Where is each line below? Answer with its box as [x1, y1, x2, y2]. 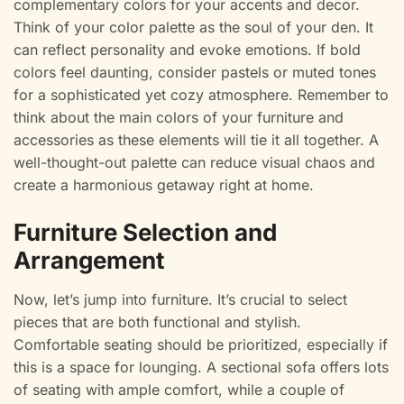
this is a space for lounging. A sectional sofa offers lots [14, 358, 389, 377]
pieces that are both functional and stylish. [14, 313, 301, 332]
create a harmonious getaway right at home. [14, 176, 314, 195]
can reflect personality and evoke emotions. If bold [14, 41, 361, 60]
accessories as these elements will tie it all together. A [14, 131, 379, 150]
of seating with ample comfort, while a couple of [14, 381, 344, 399]
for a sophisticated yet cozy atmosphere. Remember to [14, 86, 389, 105]
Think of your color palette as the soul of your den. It [14, 18, 373, 37]
